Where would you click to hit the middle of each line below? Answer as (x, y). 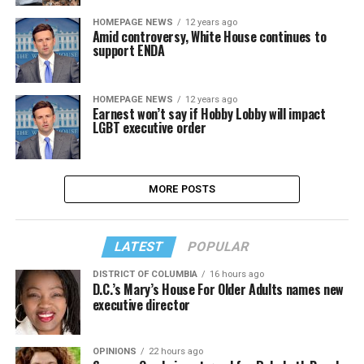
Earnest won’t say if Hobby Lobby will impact (209, 113)
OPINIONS (114, 352)
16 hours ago (236, 275)
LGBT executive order (149, 127)
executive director (141, 305)
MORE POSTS (182, 189)
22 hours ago (175, 352)
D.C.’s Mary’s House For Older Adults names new (218, 290)
